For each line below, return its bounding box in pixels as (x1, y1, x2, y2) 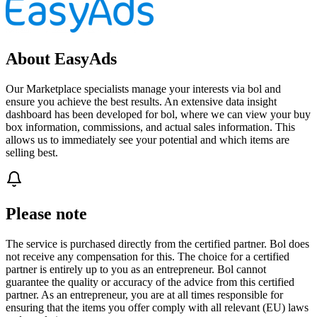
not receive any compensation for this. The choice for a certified (6, 250, 289, 263)
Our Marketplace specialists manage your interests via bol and (6, 82, 281, 95)
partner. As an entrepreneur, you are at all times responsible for (6, 288, 283, 301)
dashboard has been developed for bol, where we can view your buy (6, 108, 311, 120)
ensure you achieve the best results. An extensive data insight (6, 95, 277, 108)
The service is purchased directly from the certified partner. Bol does (6, 237, 309, 250)
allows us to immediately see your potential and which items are (6, 133, 289, 146)
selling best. (6, 146, 58, 158)
